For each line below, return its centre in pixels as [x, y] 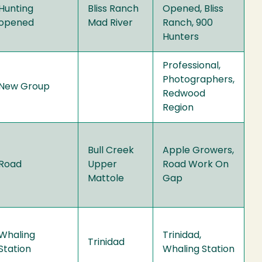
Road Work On [196, 165]
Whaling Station [199, 249]
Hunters [181, 37]
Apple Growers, [198, 151]
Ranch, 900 [188, 23]
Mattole [106, 179]
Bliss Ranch [113, 9]
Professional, [192, 66]
